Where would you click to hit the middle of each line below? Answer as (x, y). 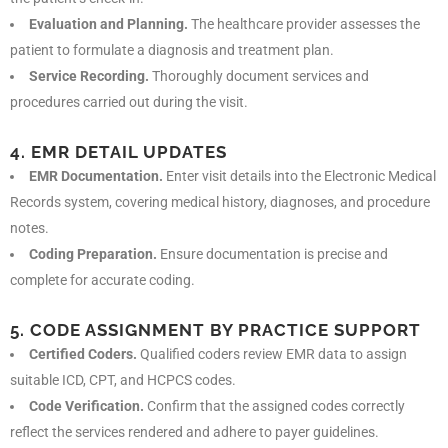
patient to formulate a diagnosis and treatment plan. (172, 49)
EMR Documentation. (96, 175)
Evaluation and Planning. (108, 23)
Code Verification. (86, 405)
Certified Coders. (83, 353)
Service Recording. (89, 75)
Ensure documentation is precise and (272, 253)
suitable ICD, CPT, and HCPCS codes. (123, 379)
